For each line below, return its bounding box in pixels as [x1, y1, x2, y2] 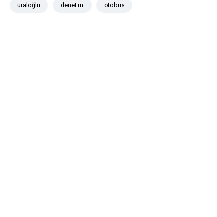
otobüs [104, 1, 125, 9]
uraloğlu [17, 1, 40, 9]
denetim [60, 1, 84, 9]
